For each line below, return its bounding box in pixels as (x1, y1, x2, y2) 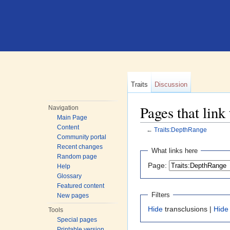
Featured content (57, 182, 105, 189)
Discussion (155, 81, 188, 88)
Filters (151, 190, 170, 199)
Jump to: (140, 133, 170, 142)
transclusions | (163, 205, 214, 214)
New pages (57, 192, 89, 199)
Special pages (57, 216, 98, 223)
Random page (57, 153, 98, 160)
